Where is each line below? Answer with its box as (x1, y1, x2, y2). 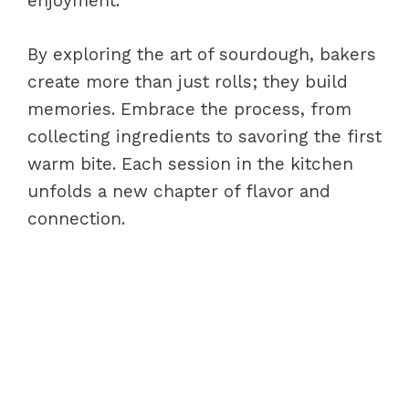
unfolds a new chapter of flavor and (27, 180, 330, 202)
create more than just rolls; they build (27, 70, 348, 92)
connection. (27, 207, 125, 229)
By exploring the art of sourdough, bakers (27, 43, 376, 65)
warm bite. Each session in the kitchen (27, 152, 353, 174)
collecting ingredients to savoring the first (27, 125, 382, 147)
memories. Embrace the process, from (27, 98, 351, 120)
